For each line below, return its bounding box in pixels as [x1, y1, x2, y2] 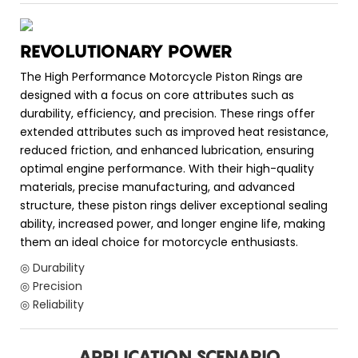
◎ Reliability [20, 296, 84, 313]
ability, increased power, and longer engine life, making [20, 216, 325, 233]
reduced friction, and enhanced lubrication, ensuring [20, 142, 314, 159]
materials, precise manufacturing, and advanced [20, 179, 295, 196]
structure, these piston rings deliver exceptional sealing [20, 197, 328, 214]
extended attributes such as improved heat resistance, [20, 124, 328, 141]
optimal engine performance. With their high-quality [20, 161, 314, 177]
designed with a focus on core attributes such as [20, 87, 294, 104]
